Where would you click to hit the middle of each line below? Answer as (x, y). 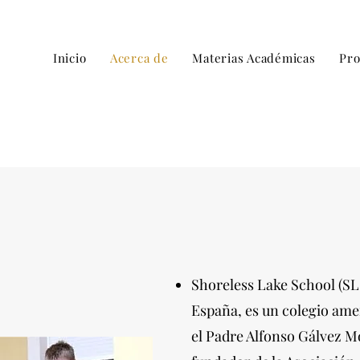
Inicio (70, 58)
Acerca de (139, 58)
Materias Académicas (254, 58)
